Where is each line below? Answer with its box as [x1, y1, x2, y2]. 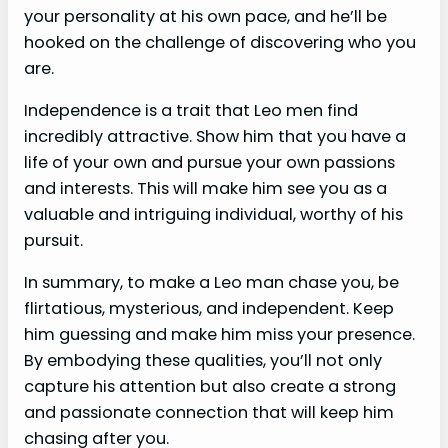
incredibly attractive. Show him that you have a [24, 125, 406, 149]
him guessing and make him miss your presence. [24, 323, 415, 347]
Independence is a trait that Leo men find [24, 99, 358, 123]
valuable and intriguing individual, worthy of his [24, 203, 403, 227]
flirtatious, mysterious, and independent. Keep [24, 297, 394, 321]
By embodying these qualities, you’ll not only [24, 349, 382, 373]
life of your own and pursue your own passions [24, 151, 395, 175]
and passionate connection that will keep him [24, 401, 394, 425]
